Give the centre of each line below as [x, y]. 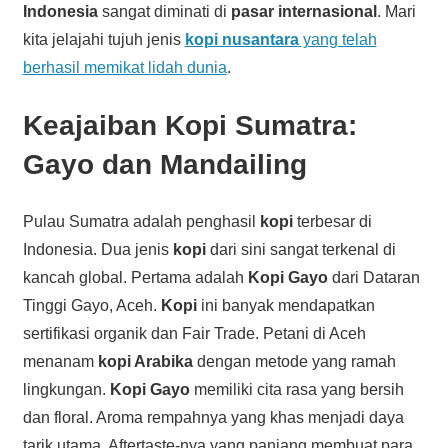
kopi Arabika [145, 361]
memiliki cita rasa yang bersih [296, 389]
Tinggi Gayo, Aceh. [91, 305]
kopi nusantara [241, 39]
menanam [60, 361]
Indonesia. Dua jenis [97, 249]
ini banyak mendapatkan [285, 305]
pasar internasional [303, 11]
